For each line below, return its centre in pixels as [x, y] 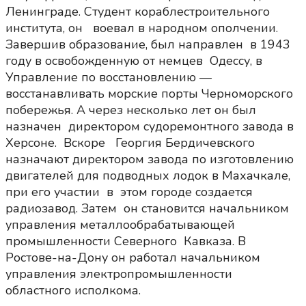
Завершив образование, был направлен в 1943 [148, 45]
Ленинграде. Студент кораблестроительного [139, 12]
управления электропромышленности [119, 274]
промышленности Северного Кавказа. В [126, 241]
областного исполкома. [73, 291]
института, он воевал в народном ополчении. [142, 28]
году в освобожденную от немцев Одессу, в [134, 61]
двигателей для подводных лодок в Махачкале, [150, 176]
